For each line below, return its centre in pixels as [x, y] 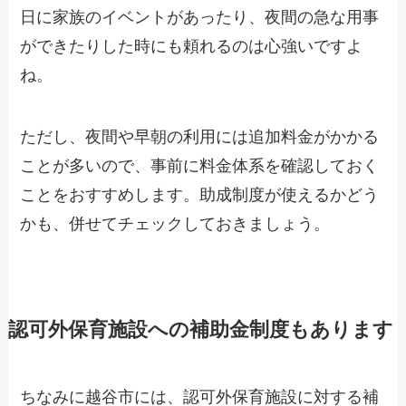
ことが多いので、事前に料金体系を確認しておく [200, 166]
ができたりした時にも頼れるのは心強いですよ [192, 47]
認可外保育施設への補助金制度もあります [200, 330]
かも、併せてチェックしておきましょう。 [175, 224]
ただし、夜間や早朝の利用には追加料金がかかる [200, 137]
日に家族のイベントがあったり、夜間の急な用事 [200, 18]
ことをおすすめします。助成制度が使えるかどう [200, 195]
